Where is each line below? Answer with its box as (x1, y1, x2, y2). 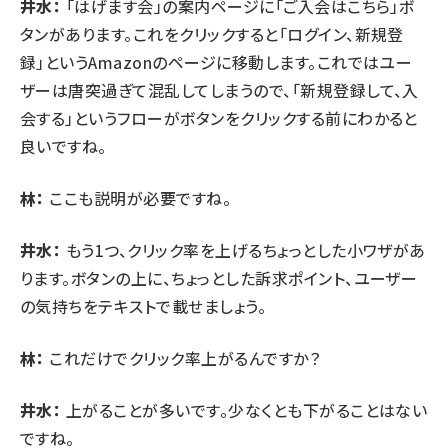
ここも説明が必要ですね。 (44, 185, 232, 210)
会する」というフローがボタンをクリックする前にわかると (20, 105, 418, 130)
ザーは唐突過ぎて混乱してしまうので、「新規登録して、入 (20, 77, 419, 102)
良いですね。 (20, 133, 107, 158)
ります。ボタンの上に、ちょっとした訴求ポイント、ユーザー (20, 265, 418, 290)
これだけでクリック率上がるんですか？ (44, 345, 321, 370)
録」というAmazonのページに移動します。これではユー (20, 49, 413, 74)
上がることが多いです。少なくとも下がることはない (61, 397, 428, 422)
